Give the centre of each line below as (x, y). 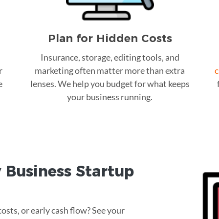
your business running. (110, 97)
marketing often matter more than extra (110, 70)
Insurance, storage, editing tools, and (110, 57)
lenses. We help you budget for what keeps (110, 83)
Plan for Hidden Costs (110, 38)
